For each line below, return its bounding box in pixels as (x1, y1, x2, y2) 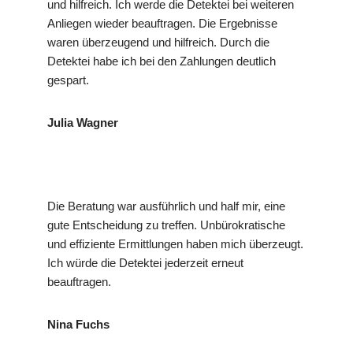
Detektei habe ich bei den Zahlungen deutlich (47, 54, 276, 69)
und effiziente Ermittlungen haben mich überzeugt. (47, 237, 303, 251)
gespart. (47, 73, 89, 87)
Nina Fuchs (47, 318, 110, 332)
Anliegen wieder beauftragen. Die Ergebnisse (47, 17, 277, 31)
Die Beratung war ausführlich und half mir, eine (47, 199, 285, 214)
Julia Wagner (47, 116, 118, 130)
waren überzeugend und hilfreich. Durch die (47, 35, 269, 50)
